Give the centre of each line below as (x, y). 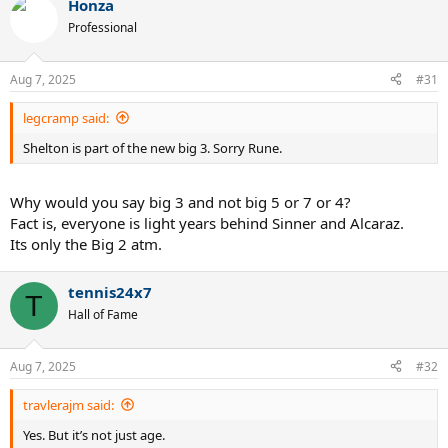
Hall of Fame (103, 314)
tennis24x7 (110, 292)
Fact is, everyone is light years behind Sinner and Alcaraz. (207, 223)
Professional (102, 27)
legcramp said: (66, 117)
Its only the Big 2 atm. (86, 244)
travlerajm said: (68, 404)
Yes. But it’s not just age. (94, 434)
